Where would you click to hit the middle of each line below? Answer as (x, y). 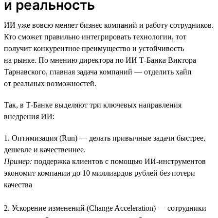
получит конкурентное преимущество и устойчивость (94, 48)
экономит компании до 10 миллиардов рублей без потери (100, 173)
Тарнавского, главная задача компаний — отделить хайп (98, 72)
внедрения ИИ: (29, 116)
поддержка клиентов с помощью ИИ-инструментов (119, 161)
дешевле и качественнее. (45, 149)
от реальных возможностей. (50, 83)
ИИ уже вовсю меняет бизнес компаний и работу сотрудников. (109, 25)
